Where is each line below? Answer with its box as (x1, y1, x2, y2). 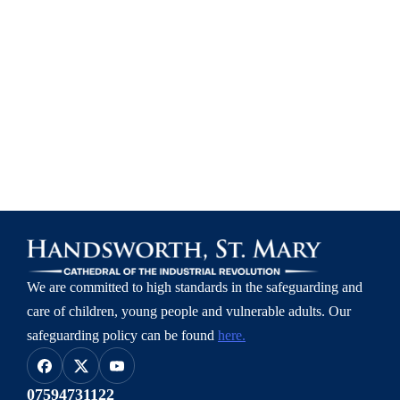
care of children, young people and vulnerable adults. (27, 304, 329, 320)
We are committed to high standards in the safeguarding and (27, 279, 362, 296)
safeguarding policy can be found (27, 328, 218, 344)
